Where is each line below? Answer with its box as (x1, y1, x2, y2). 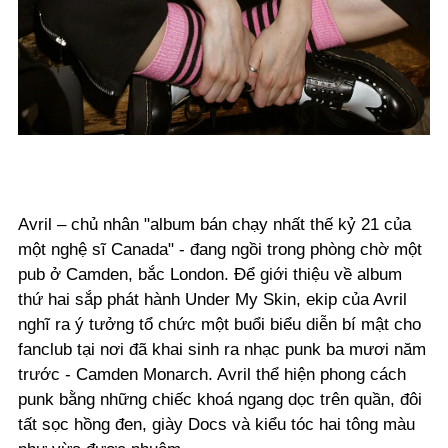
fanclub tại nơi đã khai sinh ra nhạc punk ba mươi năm (18, 340, 426, 360)
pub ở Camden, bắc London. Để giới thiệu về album (18, 265, 402, 285)
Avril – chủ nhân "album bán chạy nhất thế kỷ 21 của (18, 215, 411, 235)
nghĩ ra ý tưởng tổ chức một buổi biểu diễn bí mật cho (18, 315, 421, 335)
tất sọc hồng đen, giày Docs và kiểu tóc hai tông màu (18, 415, 415, 435)
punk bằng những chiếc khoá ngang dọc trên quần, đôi (18, 390, 422, 410)
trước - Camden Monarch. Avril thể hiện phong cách (18, 365, 406, 385)
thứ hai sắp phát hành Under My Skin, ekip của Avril (18, 290, 407, 310)
